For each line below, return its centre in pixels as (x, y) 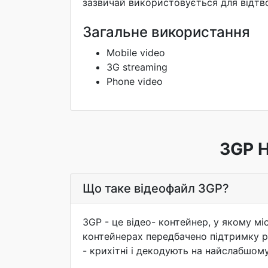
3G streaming (137, 67)
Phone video (135, 81)
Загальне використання (166, 32)
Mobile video (136, 53)
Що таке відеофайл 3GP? (156, 188)
